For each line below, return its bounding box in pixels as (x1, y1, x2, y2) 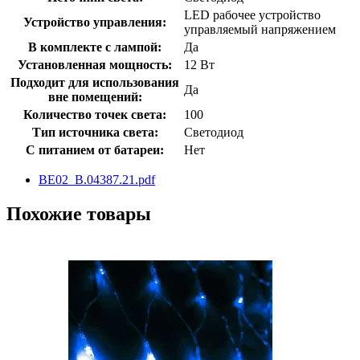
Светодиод (184, 125, 243, 139)
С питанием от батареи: (26, 142, 164, 157)
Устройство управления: (23, 14, 166, 29)
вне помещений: (47, 89, 142, 104)
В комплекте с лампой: (28, 39, 162, 54)
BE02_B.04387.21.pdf (39, 172, 155, 186)
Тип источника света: (31, 125, 158, 139)
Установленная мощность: (18, 57, 172, 72)
